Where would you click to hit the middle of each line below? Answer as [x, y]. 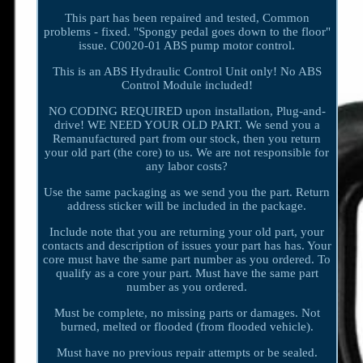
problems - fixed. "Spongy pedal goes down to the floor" [187, 32]
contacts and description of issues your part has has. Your [187, 246]
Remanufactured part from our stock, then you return [187, 139]
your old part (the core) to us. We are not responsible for [187, 153]
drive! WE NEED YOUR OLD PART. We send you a [187, 125]
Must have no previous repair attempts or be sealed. [187, 353]
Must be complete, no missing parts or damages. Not [187, 313]
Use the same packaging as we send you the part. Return [187, 192]
